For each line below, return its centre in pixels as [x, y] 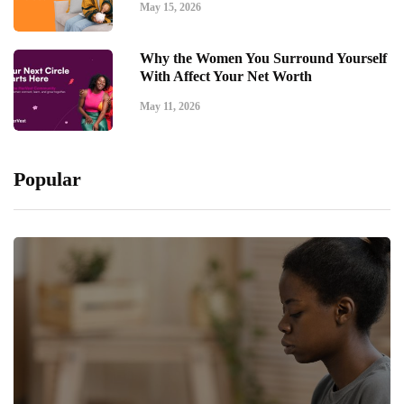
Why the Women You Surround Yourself [263, 58]
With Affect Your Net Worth [226, 76]
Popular [47, 179]
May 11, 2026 [170, 106]
